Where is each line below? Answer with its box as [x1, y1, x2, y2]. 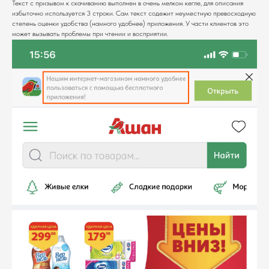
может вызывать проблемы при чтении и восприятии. [12, 29, 168, 38]
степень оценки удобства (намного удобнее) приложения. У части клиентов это [12, 19, 249, 28]
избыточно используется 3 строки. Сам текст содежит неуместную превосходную [12, 8, 256, 17]
